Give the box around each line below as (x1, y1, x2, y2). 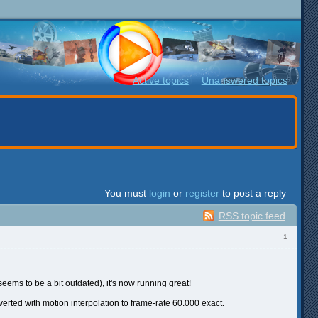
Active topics (132, 75, 189, 87)
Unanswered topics (201, 75, 287, 87)
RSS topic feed (218, 209, 285, 221)
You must (104, 187, 149, 199)
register (185, 187, 219, 199)
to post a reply (219, 187, 286, 199)
